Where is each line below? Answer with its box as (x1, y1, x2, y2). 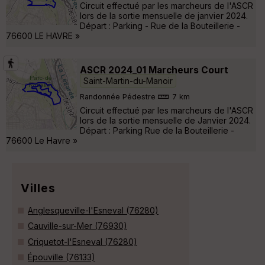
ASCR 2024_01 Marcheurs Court (80, 64, 228, 76)
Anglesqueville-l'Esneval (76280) (28, 205, 159, 215)
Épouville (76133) (28, 252, 95, 263)
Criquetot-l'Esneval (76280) (28, 236, 137, 247)
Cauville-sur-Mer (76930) (28, 221, 127, 231)
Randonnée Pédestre (80, 92, 156, 102)
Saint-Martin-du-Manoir (83, 75, 173, 86)
